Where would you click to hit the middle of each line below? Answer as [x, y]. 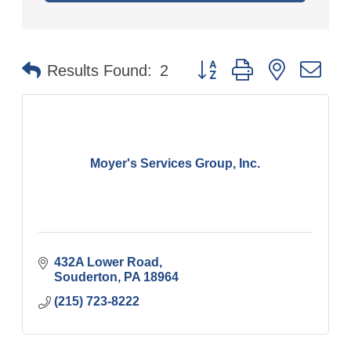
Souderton [86, 277]
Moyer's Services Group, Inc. [175, 163]
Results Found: [100, 71]
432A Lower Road [107, 262]
